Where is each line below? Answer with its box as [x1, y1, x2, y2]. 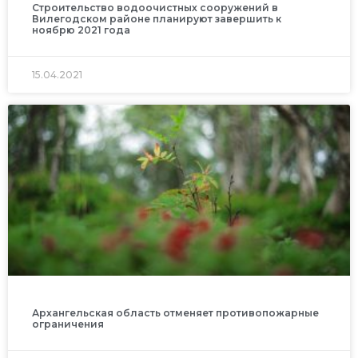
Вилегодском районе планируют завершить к [32, 12, 281, 25]
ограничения [32, 317, 104, 330]
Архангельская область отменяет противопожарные [32, 306, 319, 319]
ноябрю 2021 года [32, 23, 130, 36]
